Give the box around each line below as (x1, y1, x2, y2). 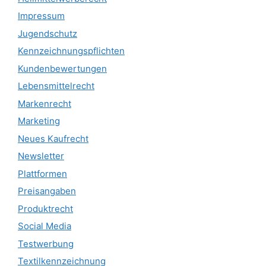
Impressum (18, 10, 65, 22)
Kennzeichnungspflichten (18, 45, 125, 57)
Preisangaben (18, 185, 76, 197)
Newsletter (18, 150, 64, 162)
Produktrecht (18, 202, 73, 214)
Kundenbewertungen (18, 62, 107, 74)
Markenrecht (18, 97, 71, 109)
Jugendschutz (18, 27, 77, 39)
